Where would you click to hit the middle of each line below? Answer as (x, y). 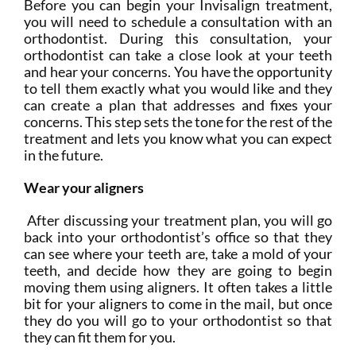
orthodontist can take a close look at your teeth (178, 55)
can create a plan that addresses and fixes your (178, 105)
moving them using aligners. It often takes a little (178, 287)
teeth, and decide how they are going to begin (178, 271)
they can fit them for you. (101, 337)
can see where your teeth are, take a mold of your (178, 254)
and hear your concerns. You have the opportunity (178, 72)
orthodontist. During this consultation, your (178, 39)
